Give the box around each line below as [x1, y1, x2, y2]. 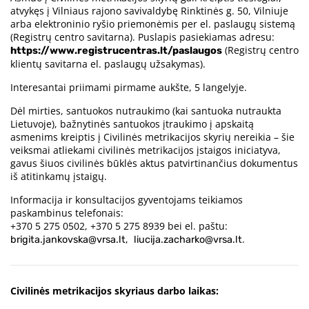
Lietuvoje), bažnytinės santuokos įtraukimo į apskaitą [10, 117, 254, 131]
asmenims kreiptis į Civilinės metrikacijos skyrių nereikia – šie [10, 130, 295, 144]
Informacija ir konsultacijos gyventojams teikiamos [10, 193, 243, 207]
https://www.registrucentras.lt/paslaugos [10, 45, 222, 57]
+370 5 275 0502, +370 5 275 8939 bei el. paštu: [10, 219, 228, 233]
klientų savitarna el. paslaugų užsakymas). [10, 57, 206, 71]
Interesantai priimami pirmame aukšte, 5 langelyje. [10, 81, 247, 94]
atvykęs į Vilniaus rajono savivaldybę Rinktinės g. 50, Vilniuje [10, 4, 288, 18]
